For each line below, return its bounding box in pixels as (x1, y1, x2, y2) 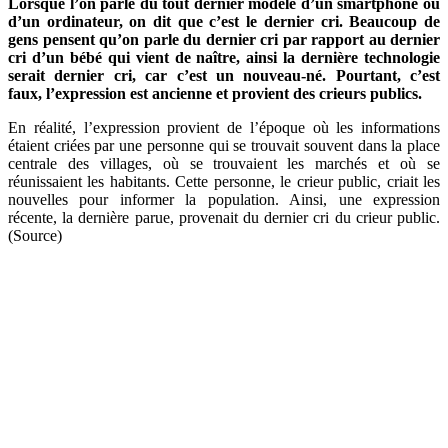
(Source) (8, 226, 62, 244)
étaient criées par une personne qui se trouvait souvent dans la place (8, 136, 440, 154)
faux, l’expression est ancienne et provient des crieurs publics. (8, 84, 422, 102)
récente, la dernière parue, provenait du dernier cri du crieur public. (8, 208, 440, 226)
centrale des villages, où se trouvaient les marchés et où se (8, 154, 440, 172)
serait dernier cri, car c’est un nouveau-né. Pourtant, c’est (8, 66, 440, 84)
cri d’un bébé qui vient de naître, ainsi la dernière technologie (8, 48, 440, 66)
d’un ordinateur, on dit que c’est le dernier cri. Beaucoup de (8, 12, 440, 30)
